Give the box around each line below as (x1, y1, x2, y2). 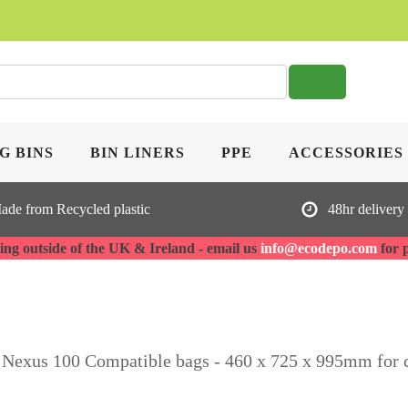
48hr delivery (328, 201, 404, 217)
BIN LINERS (89, 145, 185, 160)
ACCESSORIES (288, 145, 403, 160)
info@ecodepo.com (260, 240, 377, 256)
